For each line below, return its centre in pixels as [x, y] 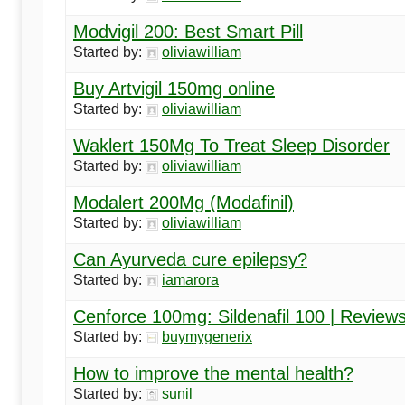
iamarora [190, 279]
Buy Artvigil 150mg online [174, 88]
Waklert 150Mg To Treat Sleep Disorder [231, 145]
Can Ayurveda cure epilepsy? [190, 259]
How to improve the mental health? [213, 373]
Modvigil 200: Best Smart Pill [188, 31]
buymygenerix [207, 336]
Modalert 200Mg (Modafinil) [184, 202]
